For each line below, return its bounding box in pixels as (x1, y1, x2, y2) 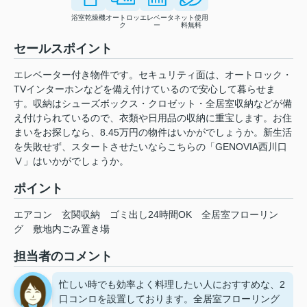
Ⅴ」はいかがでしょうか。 (14, 156, 129, 167)
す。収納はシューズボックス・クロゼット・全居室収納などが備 (14, 98, 292, 110)
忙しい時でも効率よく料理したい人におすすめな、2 (59, 279, 285, 291)
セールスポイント (14, 42, 112, 56)
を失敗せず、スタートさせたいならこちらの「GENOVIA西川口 (14, 141, 287, 153)
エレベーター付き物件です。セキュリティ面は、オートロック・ (14, 69, 292, 81)
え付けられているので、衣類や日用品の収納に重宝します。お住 (14, 112, 292, 124)
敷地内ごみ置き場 (33, 223, 110, 235)
